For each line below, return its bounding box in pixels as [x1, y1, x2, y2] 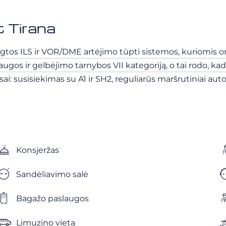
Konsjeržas [16, 145, 59, 155]
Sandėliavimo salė [16, 169, 88, 179]
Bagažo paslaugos [16, 193, 89, 203]
